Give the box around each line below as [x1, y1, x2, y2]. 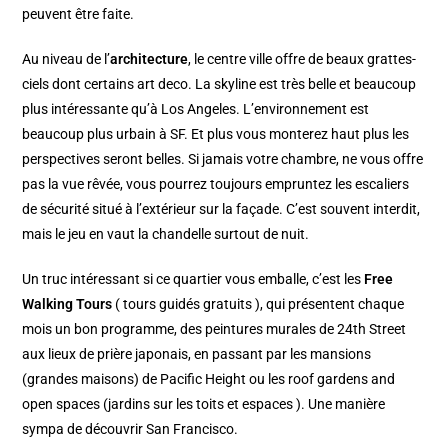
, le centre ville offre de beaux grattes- [188, 50, 417, 67]
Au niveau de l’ [22, 50, 111, 67]
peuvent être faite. [22, 5, 135, 22]
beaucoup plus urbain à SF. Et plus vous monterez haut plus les [22, 125, 410, 142]
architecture [110, 50, 189, 67]
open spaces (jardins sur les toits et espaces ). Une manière [22, 395, 386, 412]
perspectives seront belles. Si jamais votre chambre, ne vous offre [22, 150, 424, 167]
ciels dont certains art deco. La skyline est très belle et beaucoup [22, 75, 417, 92]
